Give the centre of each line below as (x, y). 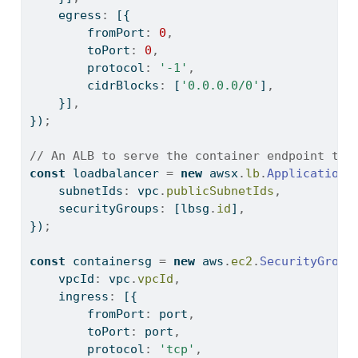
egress (65, 15)
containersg (112, 261)
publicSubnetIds (220, 191)
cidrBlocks (94, 85)
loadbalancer (115, 173)
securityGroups (94, 208)
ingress (69, 296)
